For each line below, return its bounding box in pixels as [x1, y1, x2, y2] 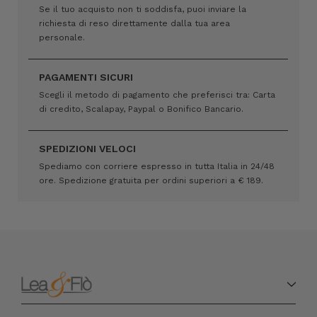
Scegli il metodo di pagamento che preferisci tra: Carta [39, 89, 275, 100]
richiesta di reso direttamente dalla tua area [39, 18, 230, 28]
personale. [39, 32, 85, 42]
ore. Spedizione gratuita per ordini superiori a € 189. [39, 175, 263, 185]
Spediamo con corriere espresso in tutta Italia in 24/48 [39, 161, 275, 171]
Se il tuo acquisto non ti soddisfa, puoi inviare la [39, 4, 246, 14]
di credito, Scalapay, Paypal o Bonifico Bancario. [39, 103, 243, 114]
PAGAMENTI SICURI [39, 71, 133, 83]
